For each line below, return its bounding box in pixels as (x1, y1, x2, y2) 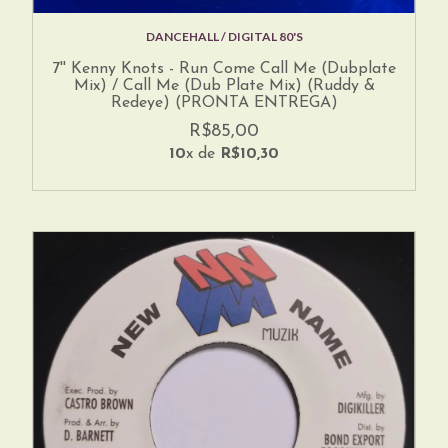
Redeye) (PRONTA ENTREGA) (110, 95, 338, 112)
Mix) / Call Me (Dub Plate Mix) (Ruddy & (73, 78, 375, 95)
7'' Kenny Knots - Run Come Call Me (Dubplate (52, 61, 396, 78)
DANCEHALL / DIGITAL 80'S (145, 29, 303, 45)
